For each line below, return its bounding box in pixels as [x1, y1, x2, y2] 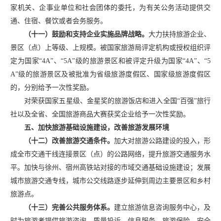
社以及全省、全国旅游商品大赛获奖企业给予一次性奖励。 [10, 110, 190, 118]
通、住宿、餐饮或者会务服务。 [10, 17, 107, 25]
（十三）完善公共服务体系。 [17, 203, 114, 211]
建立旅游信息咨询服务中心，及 [114, 203, 211, 211]
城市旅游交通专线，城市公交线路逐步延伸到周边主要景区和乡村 [10, 177, 211, 184]
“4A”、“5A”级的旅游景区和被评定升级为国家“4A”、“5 [39, 57, 211, 65]
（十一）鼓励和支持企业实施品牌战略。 [24, 30, 148, 38]
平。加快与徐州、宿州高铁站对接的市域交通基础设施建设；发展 [10, 163, 211, 171]
